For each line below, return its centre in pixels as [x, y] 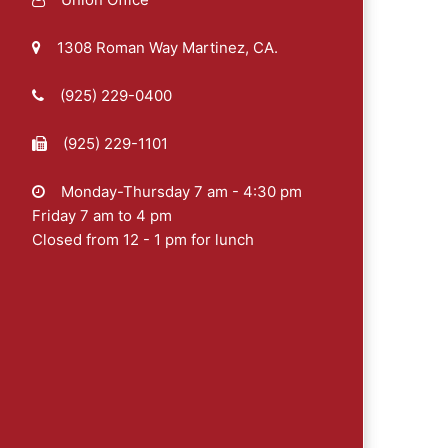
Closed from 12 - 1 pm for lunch [142, 239]
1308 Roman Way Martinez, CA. [165, 47]
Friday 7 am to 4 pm [101, 215]
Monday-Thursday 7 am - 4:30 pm [179, 191]
